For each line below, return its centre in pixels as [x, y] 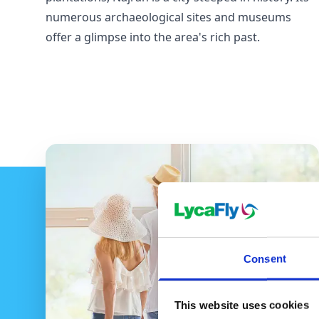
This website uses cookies [241, 305]
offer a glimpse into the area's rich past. [153, 37]
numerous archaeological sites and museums [168, 17]
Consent [265, 258]
